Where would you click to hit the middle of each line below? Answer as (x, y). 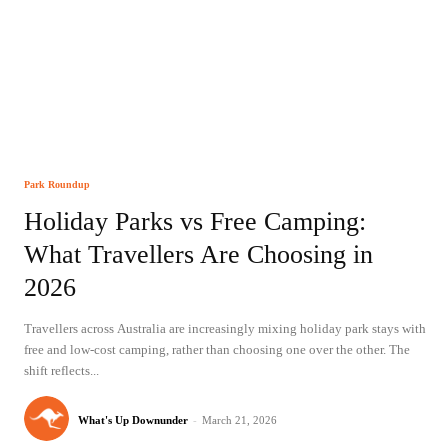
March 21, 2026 (239, 420)
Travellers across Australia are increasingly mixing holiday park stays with (225, 329)
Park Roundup (57, 184)
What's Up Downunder (133, 420)
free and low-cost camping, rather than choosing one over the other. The (217, 350)
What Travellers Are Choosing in (198, 254)
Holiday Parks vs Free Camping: (195, 221)
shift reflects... (61, 371)
